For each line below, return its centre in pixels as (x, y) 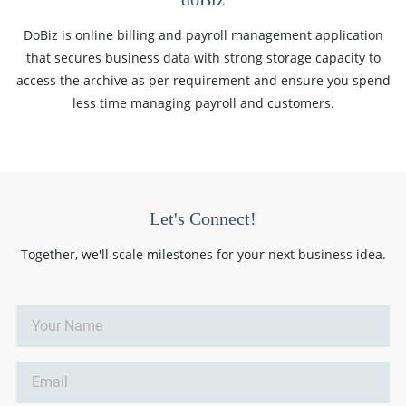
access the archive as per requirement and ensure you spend (203, 80)
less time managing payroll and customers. (203, 102)
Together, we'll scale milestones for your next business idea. (203, 254)
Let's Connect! (203, 218)
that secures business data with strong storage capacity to (203, 57)
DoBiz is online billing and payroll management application (203, 34)
